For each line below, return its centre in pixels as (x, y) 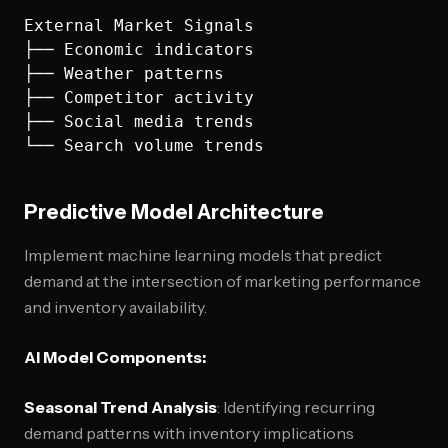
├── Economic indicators (139, 49)
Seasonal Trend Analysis (120, 407)
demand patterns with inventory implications (189, 433)
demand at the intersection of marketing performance (222, 281)
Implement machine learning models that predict (203, 255)
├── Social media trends (139, 121)
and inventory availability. (115, 307)
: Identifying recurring (296, 407)
